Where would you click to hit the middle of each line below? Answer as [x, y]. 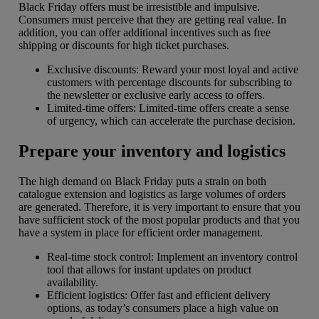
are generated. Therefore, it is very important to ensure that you [159, 206]
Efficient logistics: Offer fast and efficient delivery [159, 295]
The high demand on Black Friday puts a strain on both [142, 181]
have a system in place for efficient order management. [141, 232]
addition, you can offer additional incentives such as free [145, 32]
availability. [73, 282]
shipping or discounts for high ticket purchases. [124, 45]
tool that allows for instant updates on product [149, 269]
